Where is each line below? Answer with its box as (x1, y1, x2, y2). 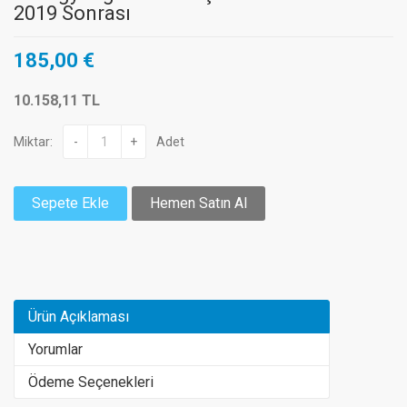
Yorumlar (28, 341, 83, 359)
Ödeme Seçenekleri (28, 373, 154, 392)
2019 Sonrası (14, 2, 131, 25)
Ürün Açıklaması (28, 308, 129, 326)
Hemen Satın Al (150, 194, 247, 213)
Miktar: (14, 134, 53, 149)
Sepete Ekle (32, 194, 109, 213)
